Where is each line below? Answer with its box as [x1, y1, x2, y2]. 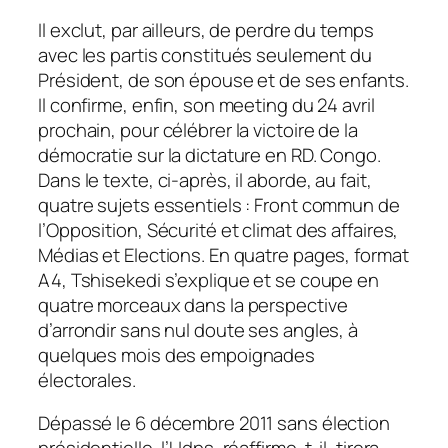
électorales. [38, 366, 136, 393]
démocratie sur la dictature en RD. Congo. [38, 141, 381, 168]
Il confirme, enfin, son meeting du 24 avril [38, 91, 375, 118]
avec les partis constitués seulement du [38, 41, 373, 68]
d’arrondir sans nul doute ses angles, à [38, 316, 359, 343]
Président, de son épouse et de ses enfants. [38, 66, 409, 93]
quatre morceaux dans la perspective [38, 291, 348, 318]
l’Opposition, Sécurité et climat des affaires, [38, 216, 399, 243]
